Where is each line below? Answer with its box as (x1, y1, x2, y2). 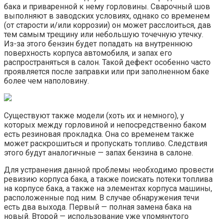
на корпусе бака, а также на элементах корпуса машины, (4, 184, 212, 194)
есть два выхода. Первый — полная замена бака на (4, 202, 192, 212)
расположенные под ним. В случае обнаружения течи (4, 193, 199, 203)
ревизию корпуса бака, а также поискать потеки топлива (4, 175, 213, 184)
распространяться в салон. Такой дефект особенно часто (4, 58, 211, 67)
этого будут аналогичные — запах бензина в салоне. (4, 148, 193, 158)
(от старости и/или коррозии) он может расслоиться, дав (4, 21, 211, 30)
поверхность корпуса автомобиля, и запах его (4, 48, 172, 58)
